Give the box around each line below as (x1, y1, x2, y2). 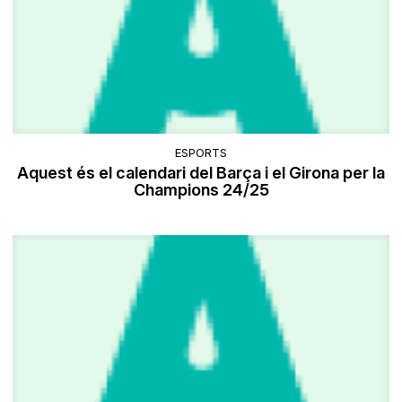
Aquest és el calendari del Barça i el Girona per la (17, 162, 385, 182)
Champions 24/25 (133, 179, 269, 199)
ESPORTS (175, 144, 227, 160)
